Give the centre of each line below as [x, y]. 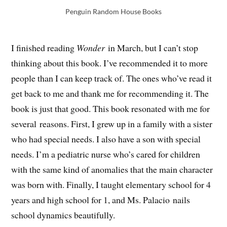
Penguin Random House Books [113, 11]
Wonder [91, 48]
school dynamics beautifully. [63, 215]
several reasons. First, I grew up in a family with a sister [112, 124]
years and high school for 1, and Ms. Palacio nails [101, 200]
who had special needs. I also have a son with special [106, 139]
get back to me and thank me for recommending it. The [110, 93]
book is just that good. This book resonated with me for [111, 109]
